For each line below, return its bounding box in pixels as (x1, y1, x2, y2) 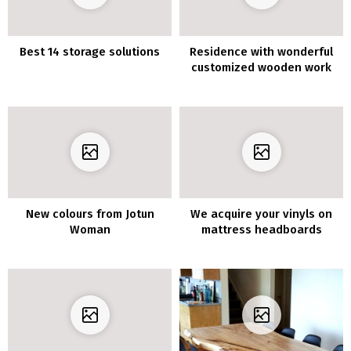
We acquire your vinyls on (190, 207, 332, 222)
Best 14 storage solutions (20, 44, 160, 59)
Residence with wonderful (190, 44, 333, 59)
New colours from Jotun (25, 207, 154, 222)
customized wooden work (191, 60, 331, 74)
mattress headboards (201, 223, 322, 237)
